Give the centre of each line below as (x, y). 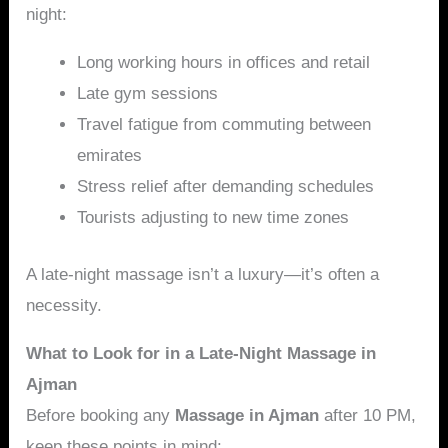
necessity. (64, 305)
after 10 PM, (368, 415)
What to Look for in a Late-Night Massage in (201, 353)
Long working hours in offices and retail (224, 63)
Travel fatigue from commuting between (224, 125)
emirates (110, 156)
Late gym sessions (148, 94)
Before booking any (101, 415)
